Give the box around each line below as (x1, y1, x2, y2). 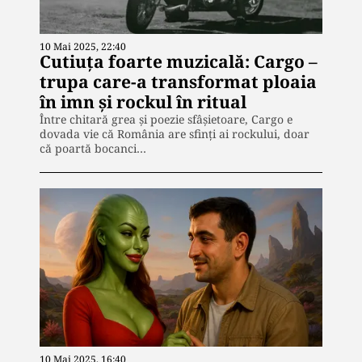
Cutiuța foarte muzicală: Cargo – (40, 49, 318, 73)
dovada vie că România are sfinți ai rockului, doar (40, 125, 309, 141)
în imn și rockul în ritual (40, 90, 246, 113)
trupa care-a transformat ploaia (40, 69, 317, 93)
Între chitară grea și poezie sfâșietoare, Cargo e (40, 111, 293, 127)
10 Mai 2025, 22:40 (40, 39, 126, 53)
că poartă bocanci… (40, 140, 146, 156)
